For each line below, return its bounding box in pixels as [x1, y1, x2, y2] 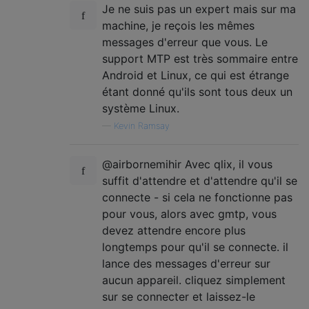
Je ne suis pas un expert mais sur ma [102, 1, 296, 16]
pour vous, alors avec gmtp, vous [102, 206, 277, 221]
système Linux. [102, 101, 179, 115]
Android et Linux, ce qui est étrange [102, 68, 289, 82]
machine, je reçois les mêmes [102, 18, 255, 32]
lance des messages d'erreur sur [102, 256, 270, 270]
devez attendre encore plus [102, 223, 246, 237]
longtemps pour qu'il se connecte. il [102, 239, 288, 254]
